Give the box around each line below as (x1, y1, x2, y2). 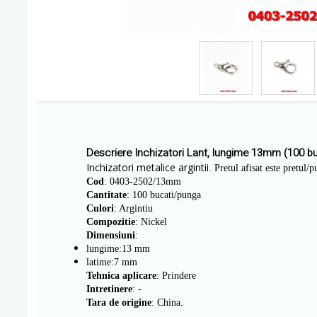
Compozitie (86, 217, 135, 227)
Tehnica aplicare (86, 270, 156, 281)
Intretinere (86, 284, 132, 294)
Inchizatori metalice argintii (86, 161, 209, 174)
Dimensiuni (86, 230, 135, 241)
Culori (86, 203, 114, 214)
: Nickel (135, 217, 167, 227)
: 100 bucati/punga (127, 190, 201, 200)
